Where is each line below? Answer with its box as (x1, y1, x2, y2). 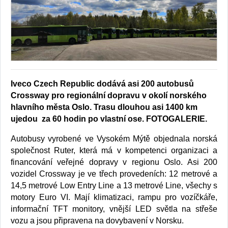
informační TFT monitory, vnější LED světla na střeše (11, 204, 217, 213)
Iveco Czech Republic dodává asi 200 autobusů (11, 79, 194, 88)
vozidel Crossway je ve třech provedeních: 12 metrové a (11, 169, 217, 178)
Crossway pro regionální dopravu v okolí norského (11, 91, 207, 100)
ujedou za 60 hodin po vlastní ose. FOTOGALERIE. (11, 114, 207, 123)
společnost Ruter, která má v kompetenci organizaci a (11, 146, 217, 155)
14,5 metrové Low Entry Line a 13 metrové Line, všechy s (11, 181, 217, 190)
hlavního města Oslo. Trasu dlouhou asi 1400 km (11, 102, 197, 111)
